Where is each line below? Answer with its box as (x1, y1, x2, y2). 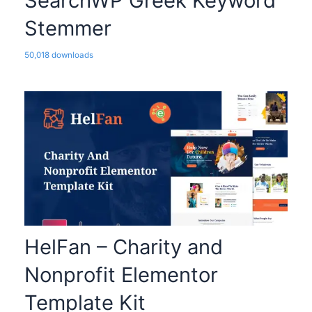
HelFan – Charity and (24, 234, 223, 259)
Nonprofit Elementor (24, 262, 218, 287)
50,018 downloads (24, 50, 93, 61)
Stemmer (24, 16, 111, 41)
